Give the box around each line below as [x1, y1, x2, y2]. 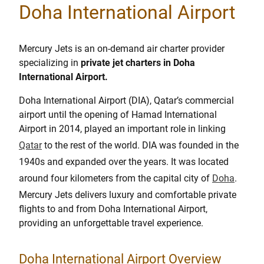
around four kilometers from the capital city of [19, 173, 212, 184]
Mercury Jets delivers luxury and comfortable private [19, 189, 236, 201]
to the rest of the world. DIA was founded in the [42, 140, 239, 151]
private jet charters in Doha [81, 57, 195, 69]
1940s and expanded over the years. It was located [19, 156, 229, 168]
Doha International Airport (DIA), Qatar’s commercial [19, 95, 234, 107]
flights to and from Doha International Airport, [19, 203, 207, 215]
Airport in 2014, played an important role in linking [19, 123, 226, 135]
